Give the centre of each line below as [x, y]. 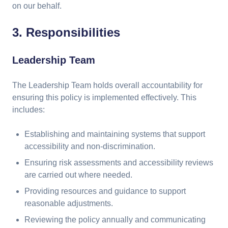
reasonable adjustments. [69, 203]
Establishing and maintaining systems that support [115, 134]
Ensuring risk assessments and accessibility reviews [119, 163]
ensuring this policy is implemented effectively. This [104, 97]
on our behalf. [37, 6]
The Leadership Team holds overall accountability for [107, 85]
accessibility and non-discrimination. [90, 146]
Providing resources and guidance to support [105, 191]
